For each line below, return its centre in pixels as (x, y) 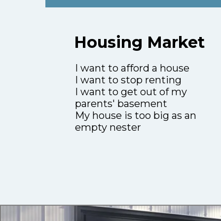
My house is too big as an (136, 116)
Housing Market (139, 42)
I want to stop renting (128, 80)
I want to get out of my (131, 92)
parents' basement (121, 104)
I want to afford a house (132, 68)
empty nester (108, 128)
